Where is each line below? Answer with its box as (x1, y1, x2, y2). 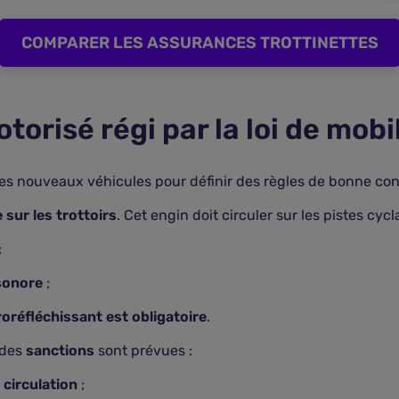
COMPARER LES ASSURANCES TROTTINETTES (20, 33, 379, 53)
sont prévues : (98, 342, 192, 359)
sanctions (26, 342, 98, 359)
